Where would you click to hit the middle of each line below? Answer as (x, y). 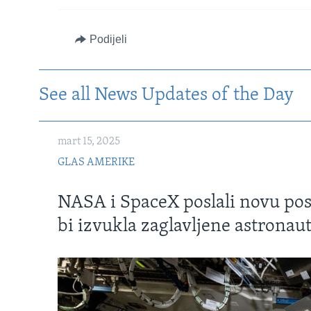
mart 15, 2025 (89, 142)
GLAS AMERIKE (96, 163)
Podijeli (108, 40)
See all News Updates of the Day (166, 96)
